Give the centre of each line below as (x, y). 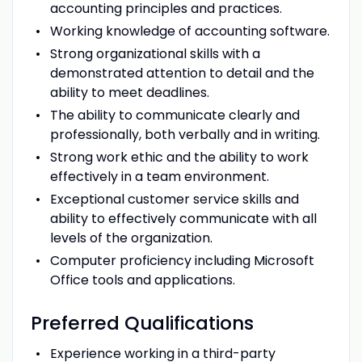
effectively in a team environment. (159, 176)
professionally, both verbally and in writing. (185, 134)
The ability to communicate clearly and (175, 115)
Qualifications (189, 323)
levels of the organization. (131, 238)
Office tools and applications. (142, 280)
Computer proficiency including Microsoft (182, 260)
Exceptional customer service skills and (174, 199)
